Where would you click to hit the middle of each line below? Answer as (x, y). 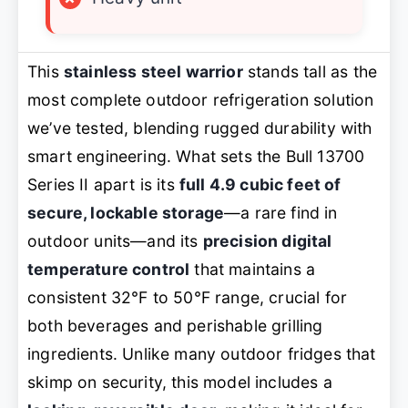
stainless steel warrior (153, 72)
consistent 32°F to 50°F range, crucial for (188, 298)
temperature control (109, 270)
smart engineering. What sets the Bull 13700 (196, 157)
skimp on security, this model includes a (180, 382)
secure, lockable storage (126, 213)
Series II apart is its (103, 185)
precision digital (267, 241)
